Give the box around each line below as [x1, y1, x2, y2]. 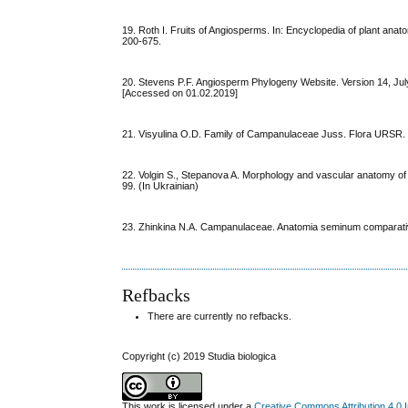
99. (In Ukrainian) [122, 180, 199, 192]
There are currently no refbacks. [148, 310, 292, 321]
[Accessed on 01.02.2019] [122, 87, 239, 99]
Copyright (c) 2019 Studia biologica [122, 350, 277, 362]
